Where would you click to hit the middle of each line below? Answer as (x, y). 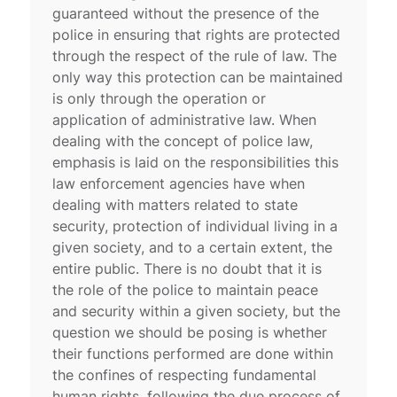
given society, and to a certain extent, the (193, 247)
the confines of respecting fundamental (185, 374)
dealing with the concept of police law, (183, 140)
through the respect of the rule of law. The (195, 55)
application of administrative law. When (185, 119)
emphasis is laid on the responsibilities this (196, 162)
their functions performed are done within (193, 353)
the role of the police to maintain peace (186, 289)
